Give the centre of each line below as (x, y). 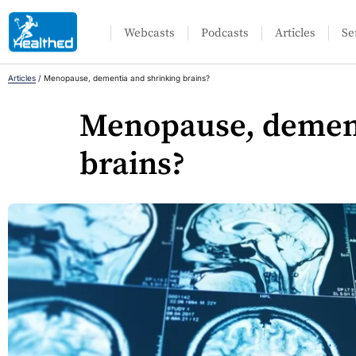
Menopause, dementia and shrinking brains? (127, 78)
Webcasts (150, 33)
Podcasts (225, 33)
